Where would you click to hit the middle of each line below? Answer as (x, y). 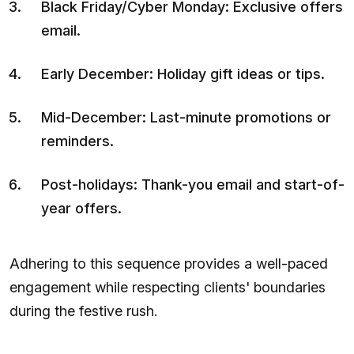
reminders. (77, 141)
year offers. (81, 208)
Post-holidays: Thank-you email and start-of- (193, 184)
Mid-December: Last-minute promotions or (186, 117)
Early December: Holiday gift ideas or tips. (183, 73)
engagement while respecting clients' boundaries (168, 287)
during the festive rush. (83, 311)
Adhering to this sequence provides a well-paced (169, 263)
